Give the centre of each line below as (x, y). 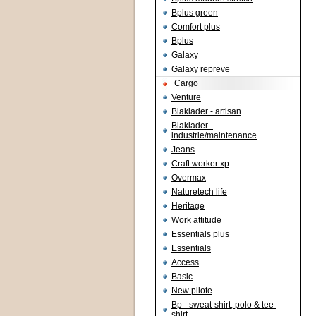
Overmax (189, 178)
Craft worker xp (200, 164)
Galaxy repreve (201, 69)
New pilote (192, 291)
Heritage (188, 206)
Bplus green (195, 13)
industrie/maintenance (214, 135)
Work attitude (196, 220)
